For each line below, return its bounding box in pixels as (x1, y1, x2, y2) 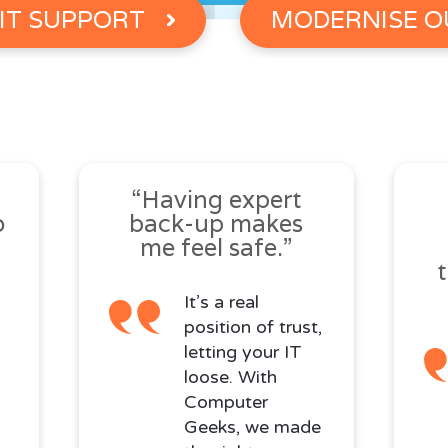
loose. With (183, 366, 277, 389)
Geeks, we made (183, 416, 321, 439)
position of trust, (183, 316, 322, 339)
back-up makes (129, 208, 304, 240)
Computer (183, 391, 268, 414)
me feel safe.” (140, 232, 293, 264)
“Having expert (131, 184, 302, 216)
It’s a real (183, 291, 259, 314)
